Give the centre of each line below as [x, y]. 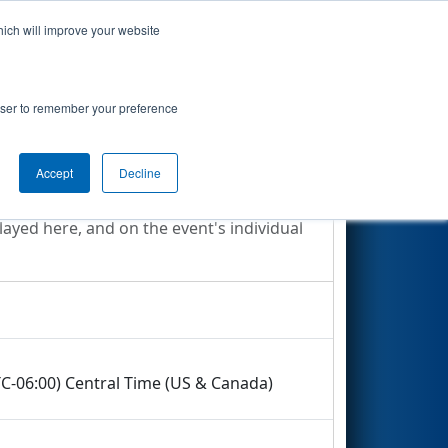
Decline [140, 172]
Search [295, 42]
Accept [54, 172]
